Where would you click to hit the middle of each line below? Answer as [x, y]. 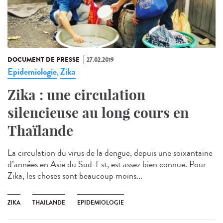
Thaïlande [40, 131]
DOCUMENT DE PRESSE [44, 60]
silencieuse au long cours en [98, 113]
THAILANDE [49, 203]
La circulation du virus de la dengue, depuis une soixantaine [110, 153]
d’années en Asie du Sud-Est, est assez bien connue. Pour [107, 165]
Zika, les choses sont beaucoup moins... [75, 176]
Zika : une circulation [76, 95]
